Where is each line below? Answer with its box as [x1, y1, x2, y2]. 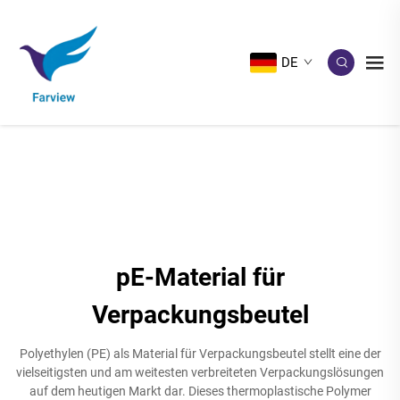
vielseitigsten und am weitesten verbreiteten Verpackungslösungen [16, 365, 384, 379]
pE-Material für [115, 262, 285, 292]
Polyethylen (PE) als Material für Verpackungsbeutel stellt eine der [19, 346, 381, 361]
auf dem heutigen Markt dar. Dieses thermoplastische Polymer [29, 384, 371, 398]
